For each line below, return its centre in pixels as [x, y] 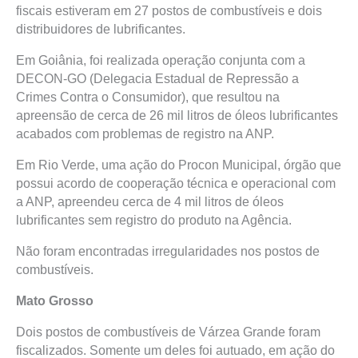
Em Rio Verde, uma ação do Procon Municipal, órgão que [179, 165]
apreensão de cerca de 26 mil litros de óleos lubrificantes [177, 115]
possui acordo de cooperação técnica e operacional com [176, 183]
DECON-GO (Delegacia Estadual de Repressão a [157, 79]
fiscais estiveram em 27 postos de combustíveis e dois [169, 11]
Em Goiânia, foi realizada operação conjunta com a [161, 60]
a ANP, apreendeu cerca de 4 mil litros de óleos [150, 202]
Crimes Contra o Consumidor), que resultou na [148, 97]
